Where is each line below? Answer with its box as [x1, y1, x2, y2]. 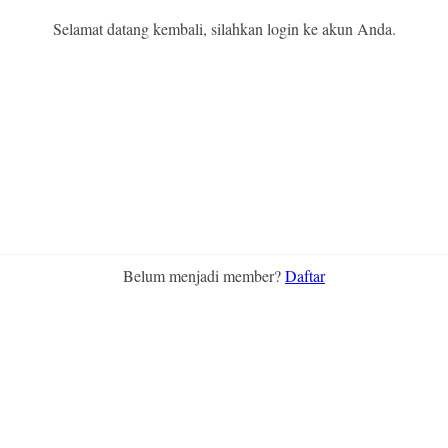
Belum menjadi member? [123, 264, 285, 286]
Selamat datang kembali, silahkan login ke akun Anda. [52, 17, 396, 39]
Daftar [285, 264, 325, 286]
